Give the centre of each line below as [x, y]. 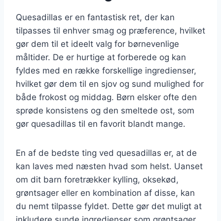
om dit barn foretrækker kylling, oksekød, [97, 179]
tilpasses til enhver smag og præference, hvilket [110, 30]
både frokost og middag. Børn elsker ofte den [106, 97]
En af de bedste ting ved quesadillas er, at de [106, 153]
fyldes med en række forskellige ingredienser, [106, 70]
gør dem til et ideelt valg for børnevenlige [97, 44]
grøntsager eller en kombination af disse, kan [105, 193]
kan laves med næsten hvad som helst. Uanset [109, 166]
